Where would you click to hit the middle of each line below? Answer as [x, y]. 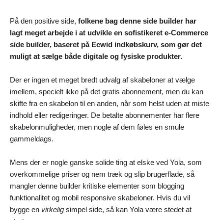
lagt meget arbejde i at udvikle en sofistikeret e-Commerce [109, 32]
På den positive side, [43, 21]
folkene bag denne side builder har [136, 21]
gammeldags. [32, 138]
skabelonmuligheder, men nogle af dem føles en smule [97, 127]
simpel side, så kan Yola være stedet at [128, 209]
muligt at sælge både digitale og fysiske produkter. [96, 56]
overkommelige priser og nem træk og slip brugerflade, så [102, 174]
